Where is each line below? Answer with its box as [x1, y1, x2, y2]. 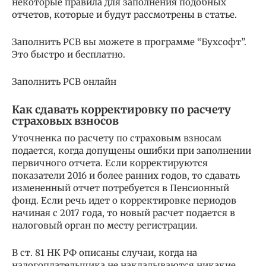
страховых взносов [12, 114, 119, 128]
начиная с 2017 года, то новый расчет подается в [12, 207, 235, 218]
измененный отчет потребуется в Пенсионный [12, 182, 229, 194]
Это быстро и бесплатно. [12, 49, 125, 60]
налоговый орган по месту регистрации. [12, 220, 198, 231]
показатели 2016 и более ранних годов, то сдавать [12, 170, 240, 181]
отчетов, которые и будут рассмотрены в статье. [12, 9, 237, 20]
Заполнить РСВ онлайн [12, 76, 116, 87]
